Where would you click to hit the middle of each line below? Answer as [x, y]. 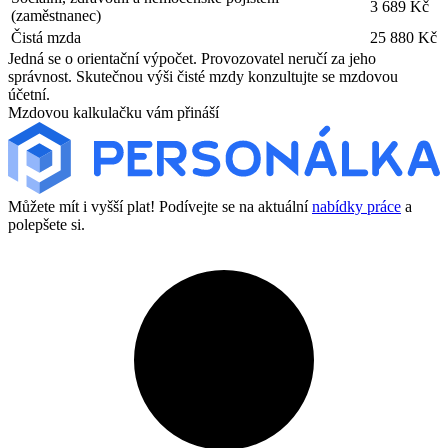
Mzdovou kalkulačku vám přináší [113, 112]
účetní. [29, 94]
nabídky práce [356, 207]
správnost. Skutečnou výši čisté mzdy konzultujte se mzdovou [203, 76]
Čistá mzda [46, 37]
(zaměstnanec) [56, 15]
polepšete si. [46, 225]
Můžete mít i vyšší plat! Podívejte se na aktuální [160, 207]
